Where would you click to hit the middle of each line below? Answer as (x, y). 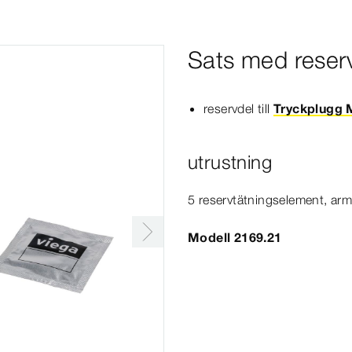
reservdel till (238, 108)
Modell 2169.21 (235, 237)
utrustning (230, 162)
